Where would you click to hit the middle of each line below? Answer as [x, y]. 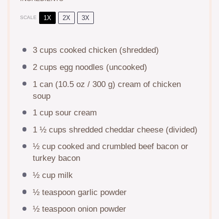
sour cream [75, 113]
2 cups [45, 67]
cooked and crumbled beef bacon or [121, 147]
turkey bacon [56, 158]
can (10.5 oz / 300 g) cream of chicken [109, 84]
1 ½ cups [49, 130]
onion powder [100, 209]
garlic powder [101, 192]
